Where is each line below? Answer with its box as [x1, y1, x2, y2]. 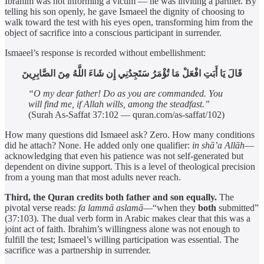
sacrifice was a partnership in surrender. [5, 245, 151, 255]
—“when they [143, 202, 198, 213]
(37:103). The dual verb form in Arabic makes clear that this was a [5, 213, 250, 223]
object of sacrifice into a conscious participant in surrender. [5, 27, 222, 38]
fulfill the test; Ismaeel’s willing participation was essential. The [5, 234, 239, 245]
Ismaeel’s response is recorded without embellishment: [5, 47, 206, 58]
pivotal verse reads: [5, 202, 78, 213]
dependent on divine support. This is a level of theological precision [5, 161, 255, 171]
